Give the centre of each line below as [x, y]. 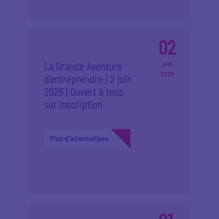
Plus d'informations [79, 138]
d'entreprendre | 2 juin [88, 78]
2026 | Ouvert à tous [84, 91]
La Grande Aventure [83, 66]
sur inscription [73, 104]
